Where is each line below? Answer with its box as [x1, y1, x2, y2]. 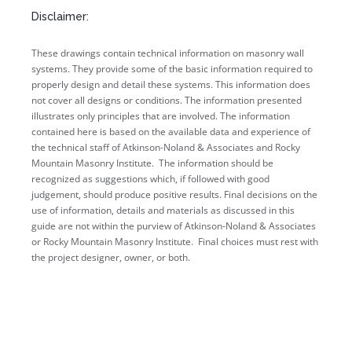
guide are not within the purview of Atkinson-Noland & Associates [31, 218, 316, 233]
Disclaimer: [31, 9, 89, 23]
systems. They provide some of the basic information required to [31, 61, 313, 75]
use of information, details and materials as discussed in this [31, 203, 295, 217]
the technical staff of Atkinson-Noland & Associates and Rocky [31, 140, 300, 154]
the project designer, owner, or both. [31, 250, 190, 264]
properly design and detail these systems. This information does [31, 77, 310, 91]
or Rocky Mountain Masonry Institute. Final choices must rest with [31, 234, 318, 248]
